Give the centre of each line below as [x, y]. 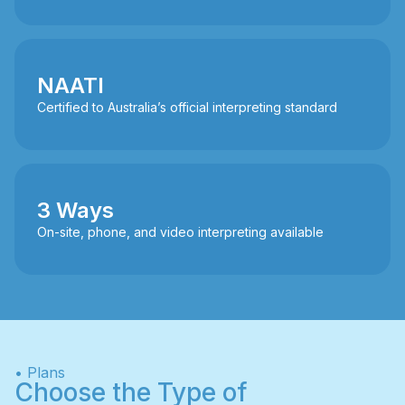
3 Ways [75, 211]
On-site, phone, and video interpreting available [180, 232]
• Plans [40, 373]
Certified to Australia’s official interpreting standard [187, 108]
